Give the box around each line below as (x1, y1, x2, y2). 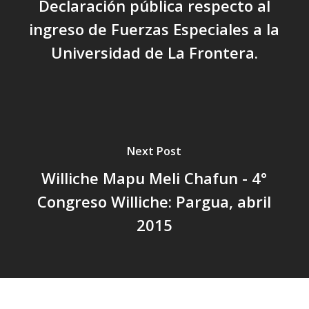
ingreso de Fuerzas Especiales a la (29, 18, 280, 39)
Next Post (127, 143, 182, 159)
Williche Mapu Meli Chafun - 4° (41, 167, 268, 188)
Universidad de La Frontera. (50, 41, 258, 63)
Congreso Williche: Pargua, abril (37, 190, 272, 212)
